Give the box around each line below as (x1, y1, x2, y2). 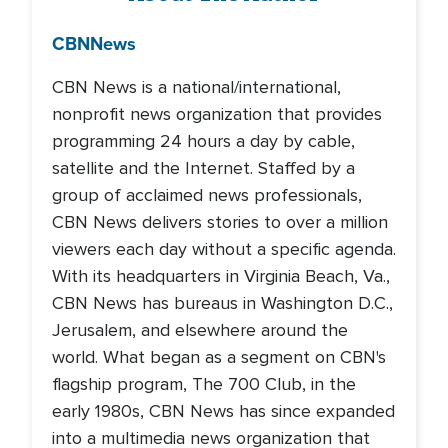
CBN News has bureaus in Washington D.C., (52, 292, 393, 314)
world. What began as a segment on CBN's (52, 346, 386, 368)
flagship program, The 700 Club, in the (52, 373, 356, 395)
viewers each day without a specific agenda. (52, 238, 396, 260)
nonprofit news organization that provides (52, 103, 382, 125)
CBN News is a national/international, (52, 76, 341, 98)
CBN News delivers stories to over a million (52, 211, 388, 233)
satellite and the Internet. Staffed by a (52, 157, 355, 179)
